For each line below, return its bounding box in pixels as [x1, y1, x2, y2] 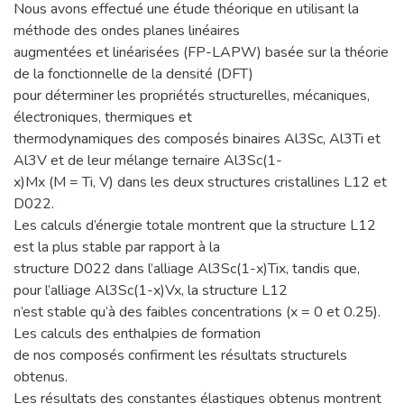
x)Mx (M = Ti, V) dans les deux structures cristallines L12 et [14, 171, 387, 192]
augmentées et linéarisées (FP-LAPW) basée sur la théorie [14, 41, 389, 62]
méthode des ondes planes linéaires [14, 20, 240, 41]
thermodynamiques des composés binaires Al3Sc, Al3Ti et [14, 128, 381, 149]
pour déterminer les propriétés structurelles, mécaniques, [14, 85, 370, 106]
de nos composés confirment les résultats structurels [14, 344, 347, 365]
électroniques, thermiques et [14, 106, 192, 127]
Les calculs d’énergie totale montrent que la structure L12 [14, 215, 376, 235]
